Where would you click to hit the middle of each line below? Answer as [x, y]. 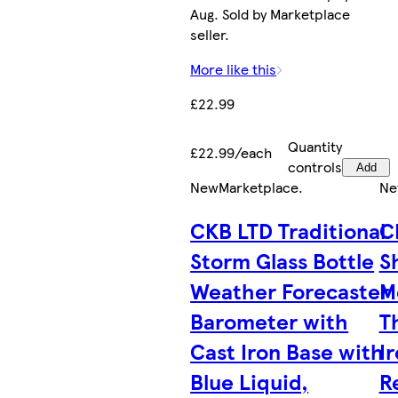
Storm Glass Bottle [283, 260]
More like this [234, 68]
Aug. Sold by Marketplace [271, 13]
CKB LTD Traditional [288, 230]
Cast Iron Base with [287, 350]
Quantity [315, 146]
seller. [210, 34]
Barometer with [270, 320]
